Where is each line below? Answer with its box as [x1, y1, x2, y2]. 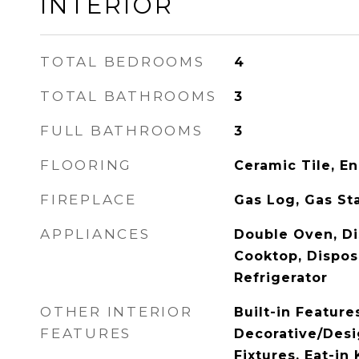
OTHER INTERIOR [40, 304, 193, 320]
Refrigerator [233, 270, 328, 285]
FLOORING [40, 157, 132, 173]
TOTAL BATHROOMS [40, 88, 217, 104]
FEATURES [40, 325, 131, 341]
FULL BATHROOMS [40, 123, 204, 139]
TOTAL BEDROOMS [40, 54, 205, 70]
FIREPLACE [40, 192, 137, 208]
